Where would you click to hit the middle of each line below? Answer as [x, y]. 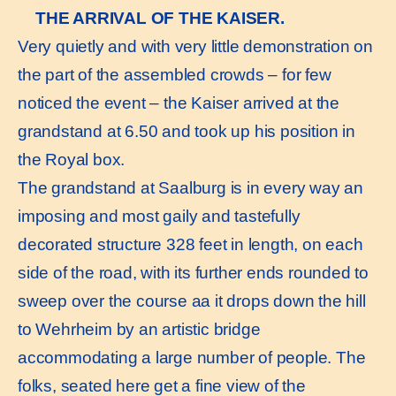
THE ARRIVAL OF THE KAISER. [160, 19]
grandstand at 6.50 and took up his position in [187, 132]
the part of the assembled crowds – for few [175, 75]
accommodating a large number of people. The [192, 358]
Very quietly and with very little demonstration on [195, 47]
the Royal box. [72, 160]
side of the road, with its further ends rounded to [193, 273]
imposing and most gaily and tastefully [159, 217]
